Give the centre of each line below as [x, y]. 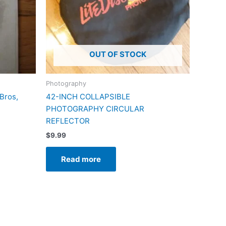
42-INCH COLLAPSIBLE [88, 97]
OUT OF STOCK [118, 54]
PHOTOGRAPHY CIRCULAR [95, 109]
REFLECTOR [68, 121]
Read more [81, 159]
